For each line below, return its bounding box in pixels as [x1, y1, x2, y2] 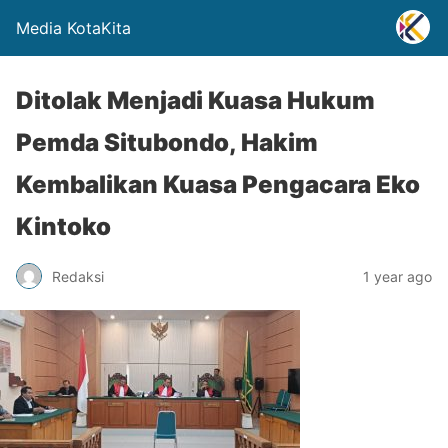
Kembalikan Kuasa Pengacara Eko [16, 170, 420, 199]
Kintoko [16, 212, 111, 241]
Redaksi [52, 267, 104, 285]
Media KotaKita [16, 18, 131, 38]
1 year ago [363, 267, 432, 285]
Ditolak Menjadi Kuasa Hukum [16, 86, 375, 115]
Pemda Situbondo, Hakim [16, 128, 318, 157]
